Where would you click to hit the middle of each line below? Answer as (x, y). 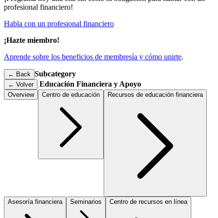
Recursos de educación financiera (155, 95)
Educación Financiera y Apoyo (89, 84)
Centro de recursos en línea (148, 202)
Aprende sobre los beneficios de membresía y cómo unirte (93, 57)
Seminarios (86, 202)
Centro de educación (71, 95)
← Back (19, 74)
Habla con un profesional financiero (59, 24)
